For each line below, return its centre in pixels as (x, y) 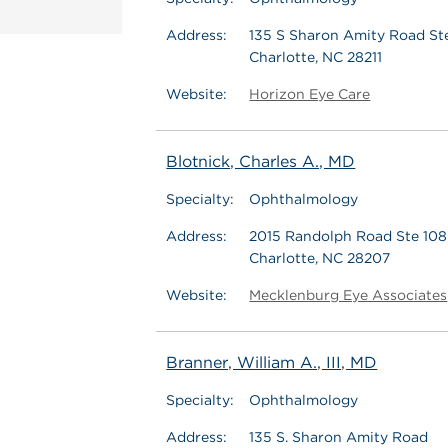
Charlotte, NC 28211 (316, 57)
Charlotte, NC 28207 (320, 258)
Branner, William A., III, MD (272, 362)
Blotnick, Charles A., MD (261, 161)
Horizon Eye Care (310, 94)
